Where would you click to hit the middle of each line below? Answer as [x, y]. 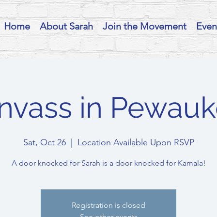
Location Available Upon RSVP [136, 142]
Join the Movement [145, 26]
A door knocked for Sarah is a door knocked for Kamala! [108, 163]
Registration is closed [108, 205]
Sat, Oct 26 [44, 142]
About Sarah [66, 26]
